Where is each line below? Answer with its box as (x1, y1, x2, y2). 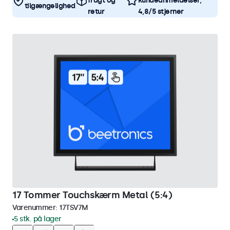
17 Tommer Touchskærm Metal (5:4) (12, 189, 172, 201)
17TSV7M (59, 203, 88, 212)
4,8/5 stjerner (138, 7, 184, 16)
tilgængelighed (24, 2, 75, 10)
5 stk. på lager (14, 215, 62, 223)
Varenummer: (12, 203, 59, 212)
